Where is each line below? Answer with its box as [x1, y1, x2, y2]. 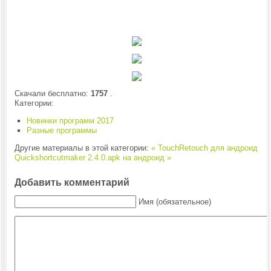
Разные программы [26, 126, 97, 135]
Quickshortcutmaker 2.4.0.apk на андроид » [14, 153, 171, 162]
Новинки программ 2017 [26, 116, 114, 125]
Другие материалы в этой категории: [14, 143, 149, 152]
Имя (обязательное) [138, 197, 211, 206]
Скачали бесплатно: [14, 89, 91, 98]
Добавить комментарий [14, 177, 129, 188]
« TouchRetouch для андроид [148, 143, 258, 152]
